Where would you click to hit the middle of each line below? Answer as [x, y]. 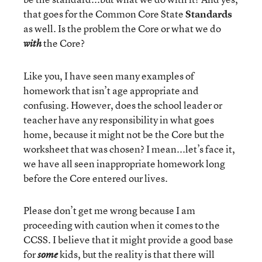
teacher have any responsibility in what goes [119, 120]
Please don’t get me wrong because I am [109, 210]
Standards [209, 14]
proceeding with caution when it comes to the [122, 225]
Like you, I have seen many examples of [109, 76]
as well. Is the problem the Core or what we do [122, 28]
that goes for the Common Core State [104, 14]
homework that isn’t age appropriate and [111, 90]
